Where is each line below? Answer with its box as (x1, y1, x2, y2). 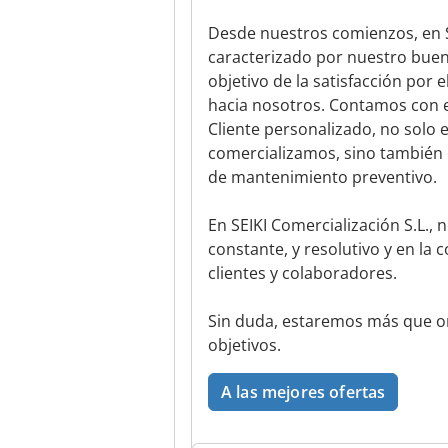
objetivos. (208, 334, 281, 356)
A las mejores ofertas (221, 381, 386, 403)
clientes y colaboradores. (208, 262, 397, 284)
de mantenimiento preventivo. (208, 166, 437, 188)
